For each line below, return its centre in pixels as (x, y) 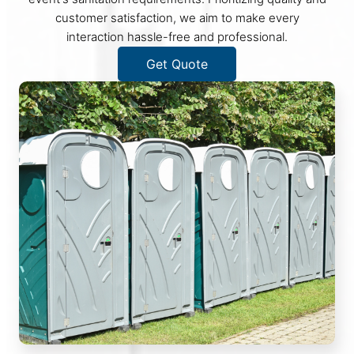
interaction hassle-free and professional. (177, 36)
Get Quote (177, 64)
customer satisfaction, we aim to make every (177, 17)
